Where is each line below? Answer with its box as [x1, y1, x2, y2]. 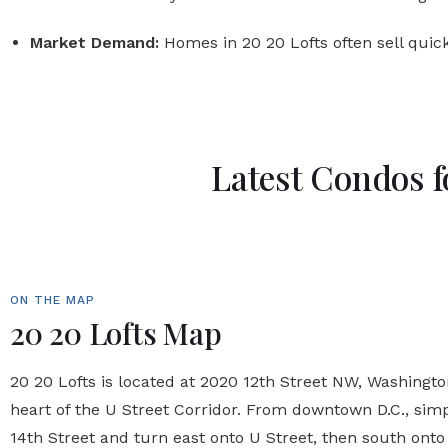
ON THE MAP [10, 293, 95, 307]
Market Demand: [30, 33, 159, 52]
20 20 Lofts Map [10, 313, 222, 353]
